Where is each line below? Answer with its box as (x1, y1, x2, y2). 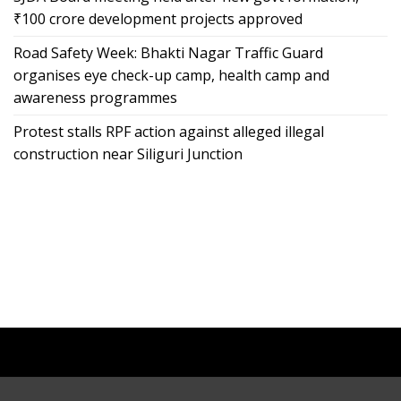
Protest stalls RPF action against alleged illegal (13, 121, 324, 141)
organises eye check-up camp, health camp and (13, 64, 329, 85)
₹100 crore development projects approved (13, 8, 303, 29)
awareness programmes (13, 87, 177, 107)
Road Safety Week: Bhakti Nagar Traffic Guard (13, 42, 323, 63)
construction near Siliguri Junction (13, 143, 243, 164)
